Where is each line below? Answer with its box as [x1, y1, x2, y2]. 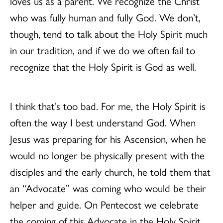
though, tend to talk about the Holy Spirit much [10, 25, 208, 41]
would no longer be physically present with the [10, 147, 205, 162]
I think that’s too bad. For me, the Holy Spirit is [10, 98, 206, 113]
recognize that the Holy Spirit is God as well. [10, 58, 199, 74]
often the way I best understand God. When [10, 114, 196, 129]
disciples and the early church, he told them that [10, 163, 211, 179]
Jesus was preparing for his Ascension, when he [10, 130, 206, 146]
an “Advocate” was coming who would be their [10, 180, 206, 195]
